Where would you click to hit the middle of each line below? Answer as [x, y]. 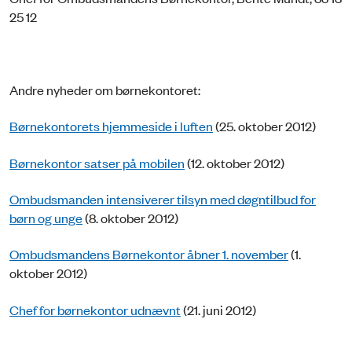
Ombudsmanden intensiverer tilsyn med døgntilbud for [163, 199]
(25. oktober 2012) [264, 126]
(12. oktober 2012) [235, 162]
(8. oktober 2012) [130, 218]
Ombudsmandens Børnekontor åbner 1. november [149, 254]
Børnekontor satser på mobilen [97, 162]
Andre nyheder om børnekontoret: [105, 89]
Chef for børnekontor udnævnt [95, 309]
